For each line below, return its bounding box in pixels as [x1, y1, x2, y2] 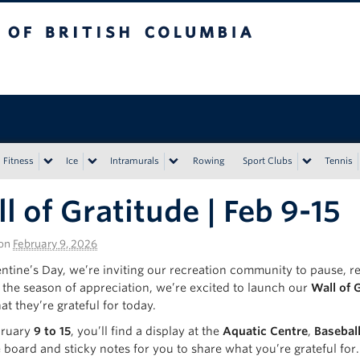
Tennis [325, 155, 353, 166]
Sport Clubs [243, 155, 292, 166]
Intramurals [110, 155, 159, 166]
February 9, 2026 [13, 238, 97, 250]
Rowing [193, 155, 225, 166]
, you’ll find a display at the [71, 325, 219, 337]
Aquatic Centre [219, 325, 308, 337]
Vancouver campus [93, 63, 200, 76]
